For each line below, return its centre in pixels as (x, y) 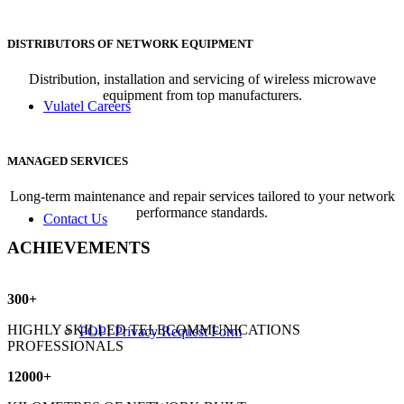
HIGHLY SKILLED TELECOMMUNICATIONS (154, 329)
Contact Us (75, 219)
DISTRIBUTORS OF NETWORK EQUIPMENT (130, 43)
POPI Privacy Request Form (161, 331)
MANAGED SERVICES (68, 161)
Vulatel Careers (87, 106)
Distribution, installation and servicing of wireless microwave (202, 78)
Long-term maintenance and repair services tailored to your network (202, 197)
